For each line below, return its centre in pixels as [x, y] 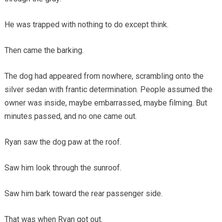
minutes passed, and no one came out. [70, 116]
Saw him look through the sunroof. [63, 167]
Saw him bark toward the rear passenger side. [83, 193]
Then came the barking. [44, 50]
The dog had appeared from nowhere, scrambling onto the [104, 76]
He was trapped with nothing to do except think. [86, 24]
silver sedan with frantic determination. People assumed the [108, 89]
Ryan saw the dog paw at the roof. [63, 142]
